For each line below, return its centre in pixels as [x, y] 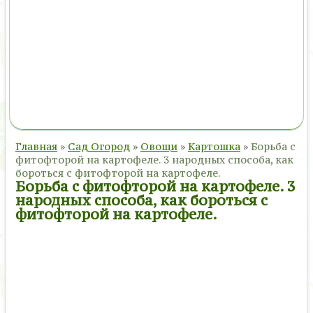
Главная [36, 146]
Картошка [214, 146]
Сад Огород [99, 146]
